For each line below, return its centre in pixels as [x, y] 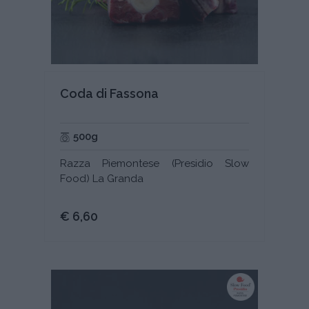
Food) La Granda [102, 179]
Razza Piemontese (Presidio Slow [154, 164]
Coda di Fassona [109, 94]
